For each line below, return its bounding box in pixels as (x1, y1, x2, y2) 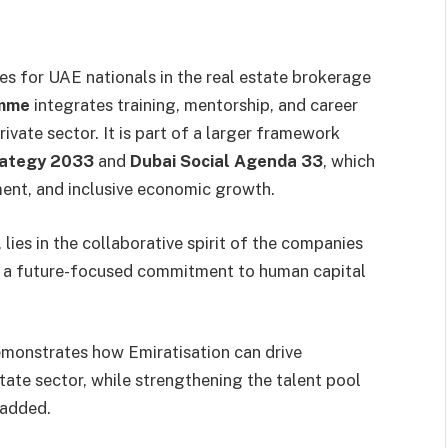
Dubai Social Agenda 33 (130, 151, 323, 172)
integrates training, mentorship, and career (30, 95, 358, 116)
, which (323, 151, 375, 172)
